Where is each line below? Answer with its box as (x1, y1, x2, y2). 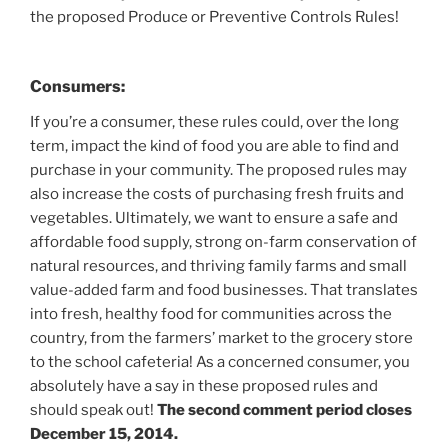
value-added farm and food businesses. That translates (30, 280, 418, 299)
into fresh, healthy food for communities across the (30, 304, 392, 323)
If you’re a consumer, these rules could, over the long (30, 112, 399, 131)
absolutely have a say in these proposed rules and (30, 376, 378, 395)
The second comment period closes (157, 400, 412, 419)
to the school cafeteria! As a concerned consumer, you (30, 352, 410, 371)
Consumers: (30, 76, 125, 96)
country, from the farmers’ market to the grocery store (30, 328, 413, 347)
